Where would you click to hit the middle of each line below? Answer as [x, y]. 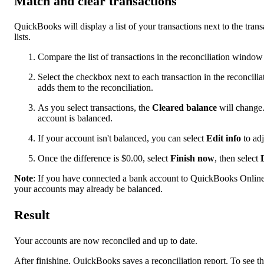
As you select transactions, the [95, 108]
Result [32, 215]
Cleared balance [184, 108]
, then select [237, 159]
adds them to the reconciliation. [95, 88]
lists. [22, 37]
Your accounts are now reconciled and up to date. [106, 240]
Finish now [192, 159]
